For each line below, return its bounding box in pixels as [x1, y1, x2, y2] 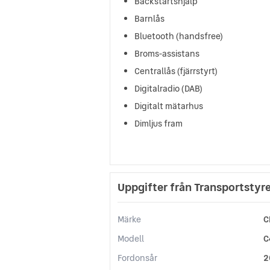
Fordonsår [118, 252, 157, 265]
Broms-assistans [134, 47, 200, 60]
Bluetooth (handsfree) [134, 30, 223, 42]
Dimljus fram [134, 117, 183, 130]
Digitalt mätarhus [134, 99, 203, 112]
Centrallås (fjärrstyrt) [134, 64, 218, 77]
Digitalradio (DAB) [134, 82, 202, 95]
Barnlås [134, 12, 165, 25]
